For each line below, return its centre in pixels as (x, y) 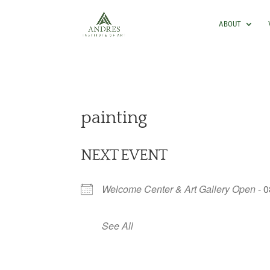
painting (114, 118)
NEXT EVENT (124, 155)
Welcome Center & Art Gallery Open (179, 189)
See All (118, 226)
